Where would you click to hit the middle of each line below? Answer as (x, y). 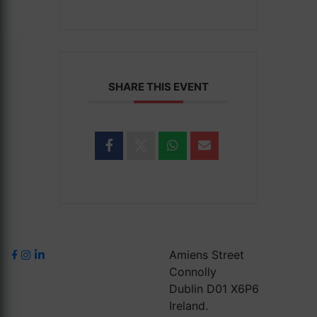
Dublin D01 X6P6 (214, 289)
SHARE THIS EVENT (158, 87)
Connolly (193, 272)
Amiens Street (207, 255)
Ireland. (189, 306)
